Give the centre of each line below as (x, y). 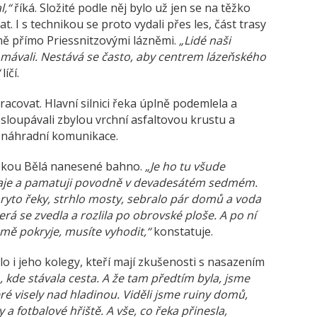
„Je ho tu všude (185, 166)
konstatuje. (182, 231)
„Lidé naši (205, 40)
